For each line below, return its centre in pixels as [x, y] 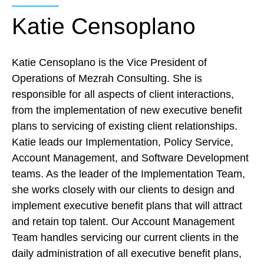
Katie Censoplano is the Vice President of [109, 62]
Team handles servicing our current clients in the [125, 237]
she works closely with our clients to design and [123, 190]
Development [217, 158]
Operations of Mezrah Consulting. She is [107, 78]
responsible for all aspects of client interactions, [123, 94]
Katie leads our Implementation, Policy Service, [123, 142]
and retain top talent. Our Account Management [123, 222]
